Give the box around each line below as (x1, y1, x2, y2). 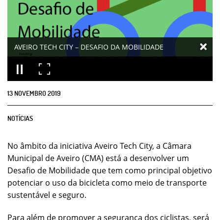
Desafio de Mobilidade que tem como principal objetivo (7, 165, 212, 176)
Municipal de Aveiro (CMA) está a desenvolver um (7, 153, 189, 164)
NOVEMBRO (14, 89, 46, 97)
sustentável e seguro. (7, 190, 86, 200)
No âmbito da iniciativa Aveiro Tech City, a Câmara (7, 140, 192, 151)
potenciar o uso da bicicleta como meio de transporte (7, 177, 207, 188)
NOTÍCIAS (7, 113, 33, 122)
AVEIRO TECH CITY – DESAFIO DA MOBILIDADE (14, 42, 164, 52)
